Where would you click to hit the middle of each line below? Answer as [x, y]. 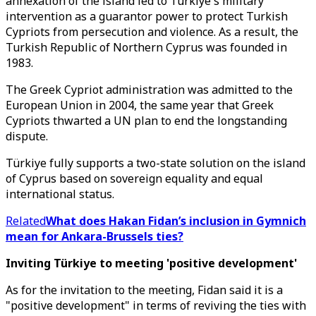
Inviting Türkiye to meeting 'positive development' [151, 263]
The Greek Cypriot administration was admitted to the [149, 90]
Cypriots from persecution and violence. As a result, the [152, 32]
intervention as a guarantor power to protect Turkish [147, 16]
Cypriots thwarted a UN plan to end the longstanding [146, 121]
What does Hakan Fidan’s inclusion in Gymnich [176, 221]
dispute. [27, 136]
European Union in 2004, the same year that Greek [140, 105]
